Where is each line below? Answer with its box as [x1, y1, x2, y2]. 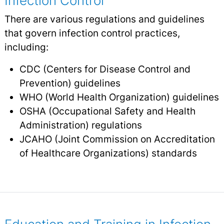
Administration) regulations [19, 119, 142, 131]
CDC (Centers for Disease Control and [19, 63, 190, 75]
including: [4, 41, 48, 53]
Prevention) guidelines [19, 77, 120, 89]
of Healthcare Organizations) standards [19, 147, 197, 159]
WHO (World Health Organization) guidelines [19, 91, 219, 103]
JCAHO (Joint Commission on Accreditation [19, 133, 215, 145]
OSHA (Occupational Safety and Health [19, 105, 195, 117]
